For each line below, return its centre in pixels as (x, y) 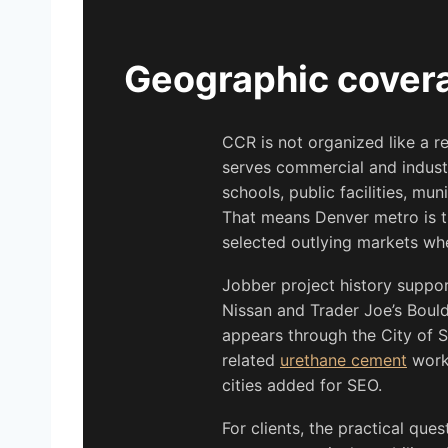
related (251, 360)
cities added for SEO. (302, 385)
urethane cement (343, 360)
